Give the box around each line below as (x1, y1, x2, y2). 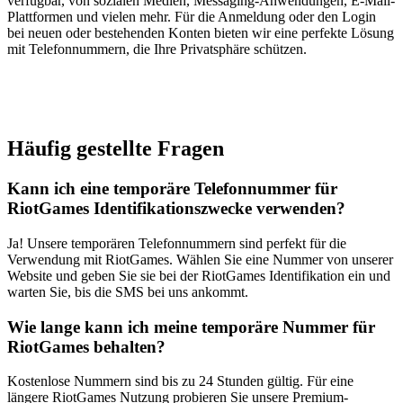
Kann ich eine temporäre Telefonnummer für (7, 179, 337, 199)
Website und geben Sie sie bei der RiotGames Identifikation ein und (7, 267, 390, 283)
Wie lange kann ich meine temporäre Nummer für (7, 317, 375, 336)
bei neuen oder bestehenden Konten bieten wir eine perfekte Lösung (7, 25, 394, 41)
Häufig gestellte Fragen (7, 137, 224, 161)
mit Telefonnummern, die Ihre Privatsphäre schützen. (7, 41, 307, 58)
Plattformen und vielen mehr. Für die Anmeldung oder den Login (7, 9, 376, 25)
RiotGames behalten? (7, 336, 166, 356)
